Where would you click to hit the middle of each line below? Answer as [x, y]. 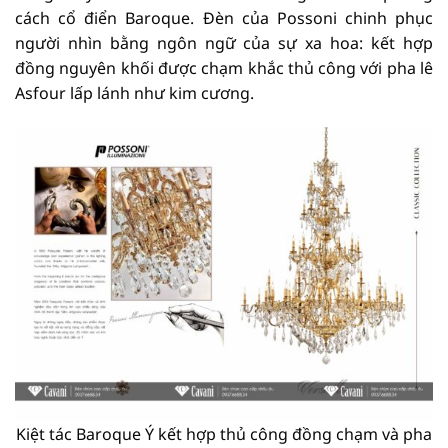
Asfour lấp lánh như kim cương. [134, 93]
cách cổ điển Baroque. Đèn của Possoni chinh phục [224, 18]
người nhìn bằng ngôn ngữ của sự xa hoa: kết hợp [224, 43]
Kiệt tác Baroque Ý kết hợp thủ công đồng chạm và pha [224, 433]
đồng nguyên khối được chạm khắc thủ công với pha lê [224, 68]
